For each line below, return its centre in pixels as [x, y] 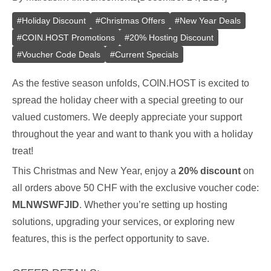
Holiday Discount [54, 21]
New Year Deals [210, 21]
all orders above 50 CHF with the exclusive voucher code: [135, 188]
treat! [23, 151]
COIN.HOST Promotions [68, 38]
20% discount [210, 171]
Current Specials [147, 54]
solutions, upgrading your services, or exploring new [123, 222]
